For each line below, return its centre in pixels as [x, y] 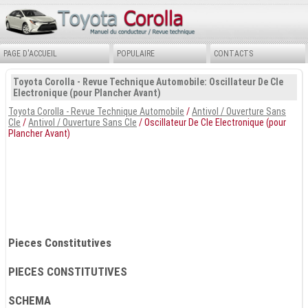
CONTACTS [234, 53]
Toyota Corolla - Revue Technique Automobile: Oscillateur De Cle [148, 81]
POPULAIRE [135, 53]
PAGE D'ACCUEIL [30, 53]
